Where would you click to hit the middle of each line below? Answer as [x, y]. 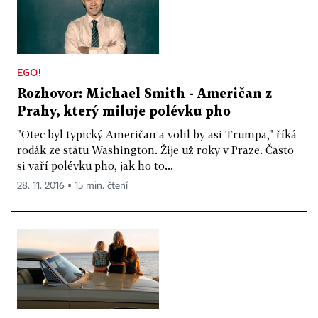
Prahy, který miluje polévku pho [124, 112]
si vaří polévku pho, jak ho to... [95, 166]
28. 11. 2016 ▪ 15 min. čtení [72, 186]
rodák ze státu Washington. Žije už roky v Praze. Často [155, 150]
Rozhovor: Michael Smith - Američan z [144, 94]
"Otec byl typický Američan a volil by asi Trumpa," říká [157, 135]
